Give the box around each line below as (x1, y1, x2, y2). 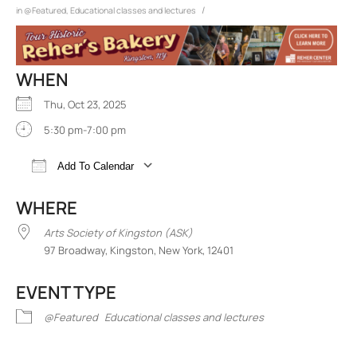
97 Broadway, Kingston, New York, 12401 (44, 242, 233, 257)
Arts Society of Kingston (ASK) (44, 225, 193, 240)
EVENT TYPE (16, 280, 116, 304)
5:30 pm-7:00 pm (44, 122, 126, 137)
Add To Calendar (54, 159, 134, 172)
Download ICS (44, 181, 111, 196)
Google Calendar (182, 181, 263, 196)
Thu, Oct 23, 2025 (44, 96, 136, 112)
